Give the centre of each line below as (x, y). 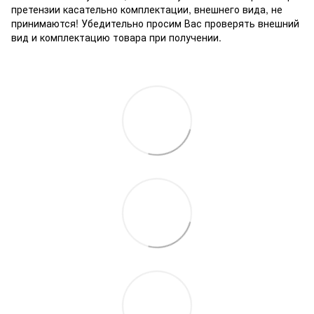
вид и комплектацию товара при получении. (116, 37)
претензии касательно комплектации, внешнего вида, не (147, 9)
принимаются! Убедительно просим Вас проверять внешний (155, 23)
